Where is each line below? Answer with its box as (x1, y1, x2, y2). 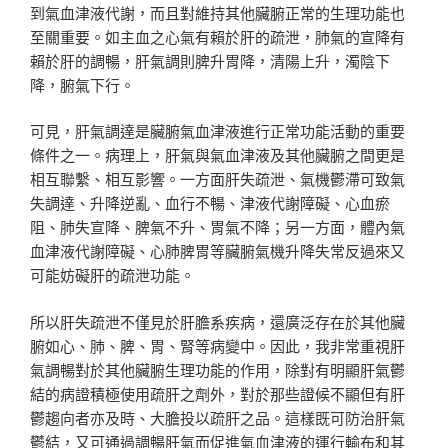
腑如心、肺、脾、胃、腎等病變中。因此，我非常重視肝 (30, 334, 405, 356)
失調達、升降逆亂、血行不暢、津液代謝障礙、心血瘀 (30, 192, 390, 214)
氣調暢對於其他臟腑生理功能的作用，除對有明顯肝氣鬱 (30, 358, 405, 380)
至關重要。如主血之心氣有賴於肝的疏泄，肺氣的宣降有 (30, 25, 405, 47)
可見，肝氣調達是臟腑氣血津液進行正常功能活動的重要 (30, 120, 405, 142)
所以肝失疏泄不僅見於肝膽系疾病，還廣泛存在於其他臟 (30, 310, 405, 332)
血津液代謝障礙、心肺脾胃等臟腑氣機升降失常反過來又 (30, 240, 405, 262)
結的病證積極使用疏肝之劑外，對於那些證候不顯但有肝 (30, 382, 405, 404)
